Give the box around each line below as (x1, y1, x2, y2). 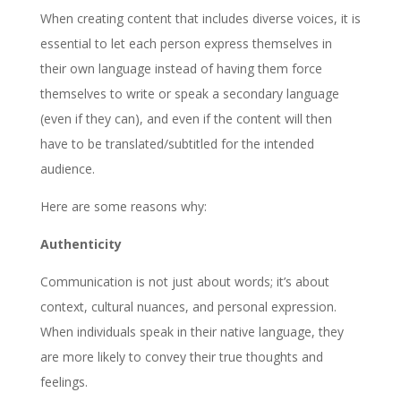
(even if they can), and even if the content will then (39, 110, 332, 128)
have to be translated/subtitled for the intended (39, 135, 314, 153)
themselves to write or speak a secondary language (39, 85, 339, 103)
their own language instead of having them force (39, 60, 322, 78)
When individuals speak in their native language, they (39, 323, 344, 341)
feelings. (39, 373, 88, 391)
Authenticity (39, 235, 122, 253)
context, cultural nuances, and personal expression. (39, 298, 337, 316)
